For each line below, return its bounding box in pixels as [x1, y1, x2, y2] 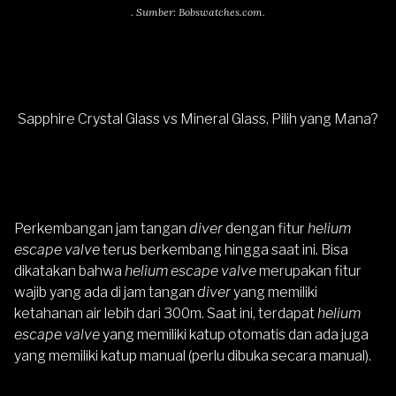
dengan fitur [225, 219, 308, 237]
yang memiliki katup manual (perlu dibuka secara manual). [14, 346, 371, 364]
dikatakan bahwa [14, 262, 125, 279]
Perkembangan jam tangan [14, 219, 189, 237]
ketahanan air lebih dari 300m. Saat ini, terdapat [14, 304, 317, 322]
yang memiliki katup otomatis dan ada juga [103, 325, 369, 343]
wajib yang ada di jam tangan [14, 283, 197, 301]
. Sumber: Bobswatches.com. [131, 4, 265, 19]
